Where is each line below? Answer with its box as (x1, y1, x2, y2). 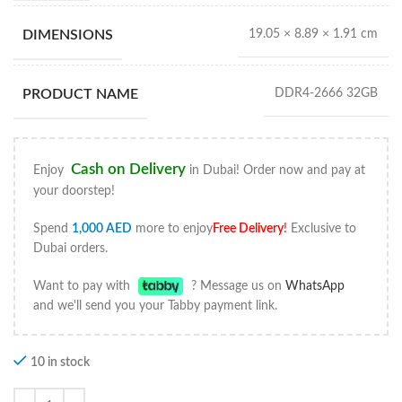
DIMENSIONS (22, 27, 113, 42)
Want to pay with (33, 280, 134, 293)
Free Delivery (213, 223, 284, 235)
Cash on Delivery (71, 162, 186, 177)
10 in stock (31, 356, 90, 369)
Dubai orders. (33, 242, 108, 255)
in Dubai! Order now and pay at (186, 164, 365, 177)
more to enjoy (132, 223, 213, 235)
